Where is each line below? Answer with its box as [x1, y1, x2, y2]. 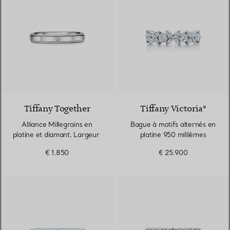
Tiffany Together [24, 103, 90, 115]
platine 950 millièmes [140, 130, 206, 139]
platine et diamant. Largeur [12, 130, 102, 139]
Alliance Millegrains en [22, 120, 92, 129]
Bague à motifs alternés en [130, 120, 216, 129]
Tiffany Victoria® [140, 103, 206, 115]
